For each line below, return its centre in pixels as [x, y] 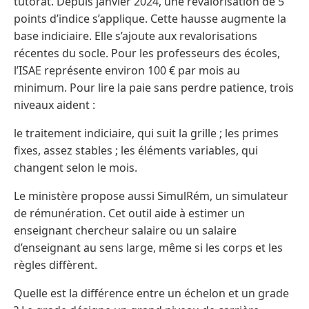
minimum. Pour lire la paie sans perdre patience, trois [154, 88]
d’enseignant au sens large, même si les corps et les [148, 248]
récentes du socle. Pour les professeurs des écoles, [147, 53]
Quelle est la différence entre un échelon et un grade [151, 293]
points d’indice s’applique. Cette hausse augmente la [150, 19]
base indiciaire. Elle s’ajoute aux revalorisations [136, 36]
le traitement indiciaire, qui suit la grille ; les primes [146, 133]
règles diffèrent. [56, 265]
